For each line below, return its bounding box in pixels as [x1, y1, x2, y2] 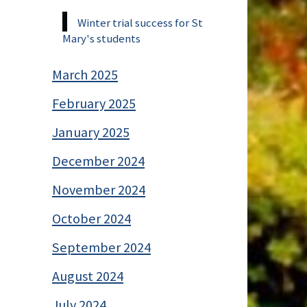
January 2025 [52, 123, 130, 141]
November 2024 [52, 180, 145, 199]
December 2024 [52, 151, 145, 170]
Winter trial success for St [77, 14, 203, 30]
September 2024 [52, 238, 151, 256]
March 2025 [52, 65, 118, 84]
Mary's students [62, 30, 140, 46]
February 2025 [52, 94, 136, 112]
